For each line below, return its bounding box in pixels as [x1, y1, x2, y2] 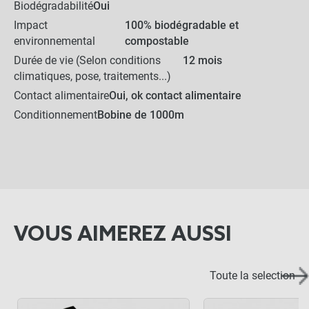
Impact [14, 19, 48, 32]
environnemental [14, 34, 95, 48]
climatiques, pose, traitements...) [14, 70, 171, 83]
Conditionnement [14, 108, 97, 121]
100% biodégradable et [125, 19, 239, 32]
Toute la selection [210, 269, 295, 282]
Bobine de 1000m [97, 108, 184, 121]
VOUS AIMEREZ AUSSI [14, 222, 232, 248]
